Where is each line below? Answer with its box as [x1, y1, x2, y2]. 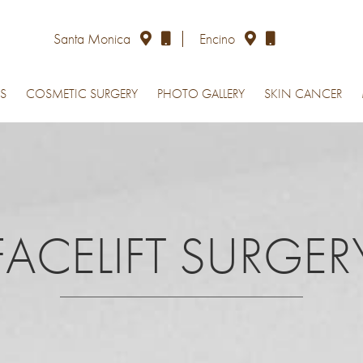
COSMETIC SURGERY [25, 85, 138, 103]
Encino [199, 29, 238, 49]
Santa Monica [53, 29, 134, 49]
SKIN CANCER [263, 85, 342, 103]
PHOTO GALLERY [156, 85, 245, 103]
